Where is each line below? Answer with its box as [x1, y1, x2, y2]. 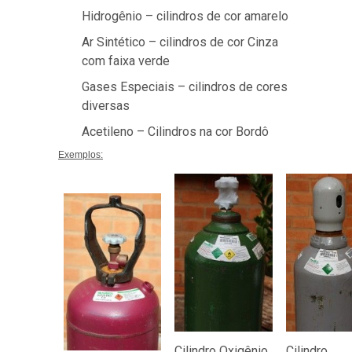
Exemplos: [58, 149, 103, 160]
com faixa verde [82, 53, 170, 68]
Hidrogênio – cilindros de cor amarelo [82, 9, 288, 24]
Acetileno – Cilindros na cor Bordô [82, 124, 269, 139]
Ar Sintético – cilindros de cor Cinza [82, 35, 278, 49]
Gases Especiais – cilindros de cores [82, 79, 288, 94]
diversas [82, 98, 130, 113]
